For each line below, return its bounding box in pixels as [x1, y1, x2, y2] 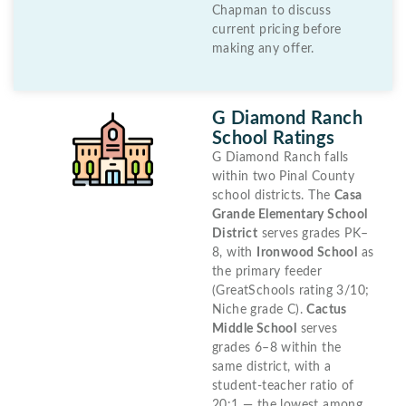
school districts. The [212, 188, 334, 202]
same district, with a [212, 360, 332, 373]
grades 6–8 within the [212, 341, 342, 354]
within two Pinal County [212, 169, 355, 183]
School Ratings [212, 129, 335, 148]
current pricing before [212, 23, 342, 36]
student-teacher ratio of [212, 379, 354, 392]
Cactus [306, 303, 347, 316]
